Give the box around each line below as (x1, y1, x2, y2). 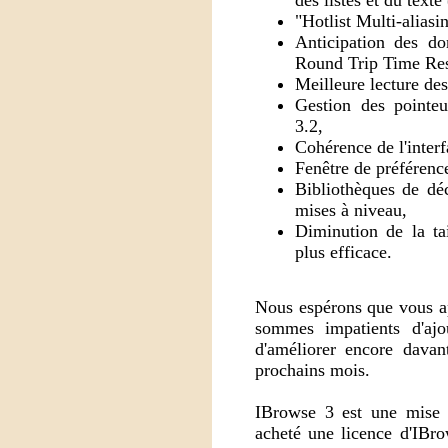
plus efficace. (295, 242, 392, 262)
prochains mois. (255, 360, 370, 380)
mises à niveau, (295, 200, 407, 220)
